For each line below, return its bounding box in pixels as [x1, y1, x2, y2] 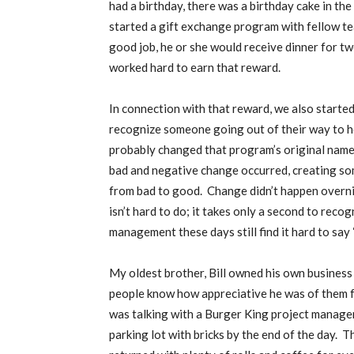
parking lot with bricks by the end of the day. [109, 327, 337, 341]
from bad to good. [109, 183, 202, 198]
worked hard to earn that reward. [109, 60, 283, 74]
